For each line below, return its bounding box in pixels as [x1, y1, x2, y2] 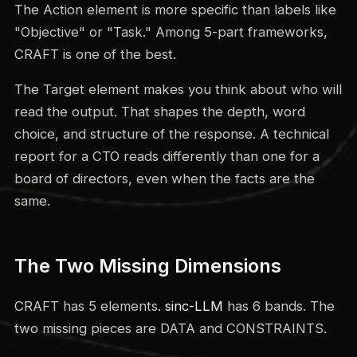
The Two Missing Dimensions [14, 253, 281, 277]
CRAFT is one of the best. [14, 45, 176, 62]
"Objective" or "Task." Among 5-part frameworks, [14, 23, 328, 40]
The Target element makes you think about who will [14, 80, 342, 97]
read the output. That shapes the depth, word [14, 103, 305, 120]
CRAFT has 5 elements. [14, 297, 165, 314]
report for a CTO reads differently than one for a [14, 147, 320, 164]
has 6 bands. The [222, 297, 335, 314]
